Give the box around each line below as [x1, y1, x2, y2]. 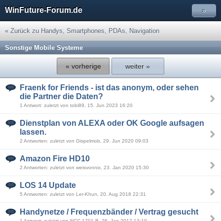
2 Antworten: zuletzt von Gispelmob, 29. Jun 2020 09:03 [20, 138, 148, 144]
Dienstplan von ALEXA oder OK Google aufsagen [20, 119, 204, 127]
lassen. [20, 128, 46, 136]
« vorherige [65, 62, 101, 70]
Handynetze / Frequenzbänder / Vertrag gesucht [20, 208, 198, 216]
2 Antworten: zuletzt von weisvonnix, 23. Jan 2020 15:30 [20, 165, 149, 170]
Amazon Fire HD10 [20, 154, 90, 163]
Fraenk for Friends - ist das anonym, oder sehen [20, 83, 199, 92]
